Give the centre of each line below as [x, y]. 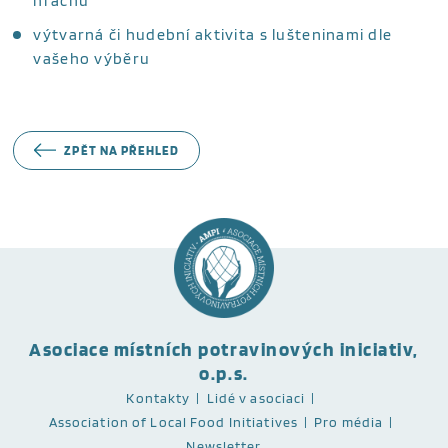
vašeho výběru [92, 58]
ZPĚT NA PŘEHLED [122, 150]
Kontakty [158, 398]
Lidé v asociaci [256, 398]
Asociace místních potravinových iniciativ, [224, 349]
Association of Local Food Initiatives [173, 422]
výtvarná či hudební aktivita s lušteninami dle [213, 34]
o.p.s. [224, 373]
